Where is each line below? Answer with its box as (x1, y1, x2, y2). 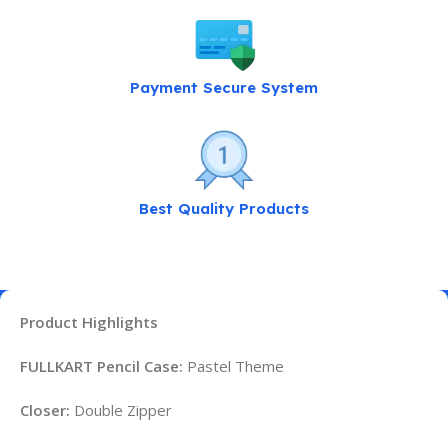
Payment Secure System (129, 77, 318, 97)
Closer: (20, 399, 70, 420)
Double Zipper (70, 399, 172, 420)
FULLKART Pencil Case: (20, 355, 183, 376)
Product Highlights (20, 311, 158, 332)
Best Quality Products (138, 198, 309, 218)
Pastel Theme (183, 355, 284, 376)
